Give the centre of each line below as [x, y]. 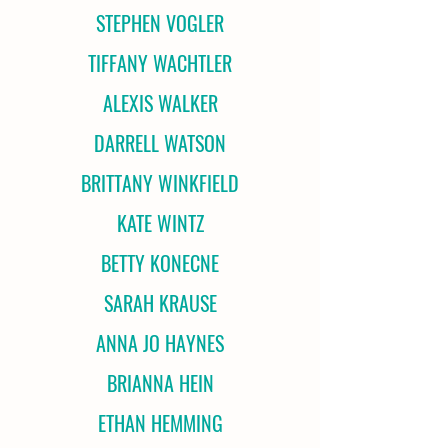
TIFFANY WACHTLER [160, 63]
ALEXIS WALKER [160, 103]
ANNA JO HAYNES [160, 343]
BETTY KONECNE [160, 263]
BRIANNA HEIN [160, 383]
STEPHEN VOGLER [160, 23]
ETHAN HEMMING [160, 423]
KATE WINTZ [160, 223]
